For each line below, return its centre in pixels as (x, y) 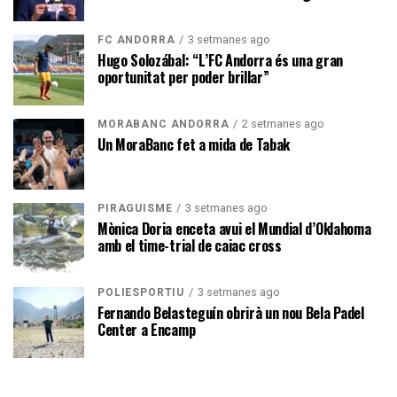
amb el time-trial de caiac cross (190, 245)
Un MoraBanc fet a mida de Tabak (194, 144)
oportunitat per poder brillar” (183, 77)
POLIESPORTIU (141, 292)
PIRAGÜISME (135, 208)
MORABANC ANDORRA (163, 124)
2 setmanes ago (284, 123)
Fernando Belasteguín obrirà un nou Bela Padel (231, 312)
